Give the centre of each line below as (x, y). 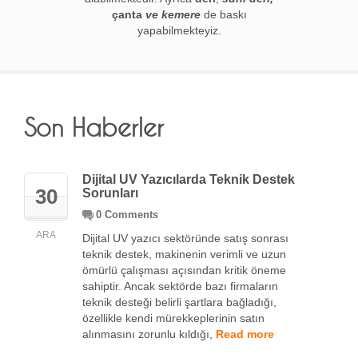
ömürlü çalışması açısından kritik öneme (184, 270)
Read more (245, 334)
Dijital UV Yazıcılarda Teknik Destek (189, 180)
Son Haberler (94, 128)
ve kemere (171, 15)
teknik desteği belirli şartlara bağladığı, (179, 302)
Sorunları (110, 193)
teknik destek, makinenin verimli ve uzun (184, 255)
